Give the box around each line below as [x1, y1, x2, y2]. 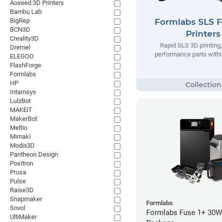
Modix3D [10, 142, 35, 149]
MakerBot [10, 115, 37, 122]
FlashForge [10, 61, 41, 69]
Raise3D [10, 186, 34, 194]
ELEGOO [10, 53, 34, 60]
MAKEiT [10, 106, 32, 113]
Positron [10, 160, 33, 167]
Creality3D [10, 35, 39, 42]
